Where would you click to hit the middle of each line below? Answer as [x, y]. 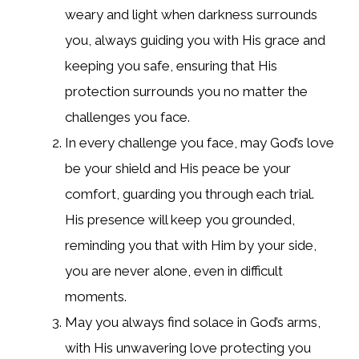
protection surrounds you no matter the [186, 92]
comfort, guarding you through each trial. [190, 194]
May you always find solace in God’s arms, [193, 323]
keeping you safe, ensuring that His [171, 66]
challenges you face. [127, 117]
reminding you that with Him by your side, [191, 246]
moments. [96, 297]
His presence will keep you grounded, [180, 220]
